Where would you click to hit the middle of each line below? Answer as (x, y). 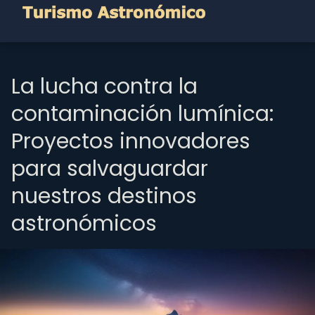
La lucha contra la (104, 86)
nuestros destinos (104, 196)
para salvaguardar (110, 169)
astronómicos (84, 224)
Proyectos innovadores (131, 141)
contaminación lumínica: (142, 114)
